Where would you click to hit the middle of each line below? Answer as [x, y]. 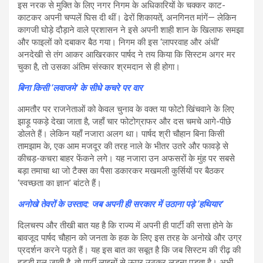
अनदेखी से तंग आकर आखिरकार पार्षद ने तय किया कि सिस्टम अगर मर [127, 54]
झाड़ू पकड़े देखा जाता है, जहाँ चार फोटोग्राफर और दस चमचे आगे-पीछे [124, 121]
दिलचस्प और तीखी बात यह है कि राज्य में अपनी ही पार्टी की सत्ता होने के [125, 225]
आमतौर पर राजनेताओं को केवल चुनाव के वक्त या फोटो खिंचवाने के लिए [126, 109]
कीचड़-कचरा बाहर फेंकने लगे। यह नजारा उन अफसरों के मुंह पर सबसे [126, 158]
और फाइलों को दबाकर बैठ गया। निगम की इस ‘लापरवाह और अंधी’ [119, 42]
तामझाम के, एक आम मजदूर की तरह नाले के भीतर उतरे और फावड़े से [123, 146]
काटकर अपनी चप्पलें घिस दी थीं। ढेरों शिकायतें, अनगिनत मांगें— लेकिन [127, 17]
